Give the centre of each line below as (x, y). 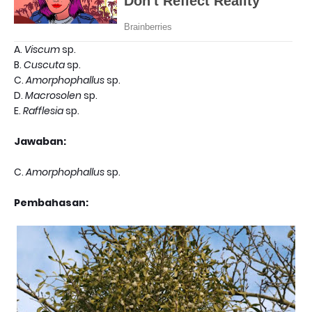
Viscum (42, 49)
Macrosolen (54, 95)
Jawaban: (40, 141)
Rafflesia (43, 110)
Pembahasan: (51, 202)
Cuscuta (44, 64)
